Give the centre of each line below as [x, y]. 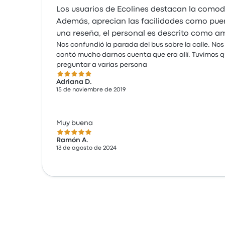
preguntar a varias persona [102, 65]
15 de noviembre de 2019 [91, 90]
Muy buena [75, 123]
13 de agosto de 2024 [86, 148]
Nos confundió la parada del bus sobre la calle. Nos [140, 45]
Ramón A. [72, 140]
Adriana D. [74, 82]
